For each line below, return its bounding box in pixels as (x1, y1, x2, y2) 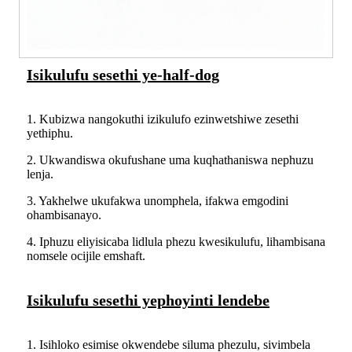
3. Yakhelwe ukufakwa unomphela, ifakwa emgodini (27, 194, 288, 208)
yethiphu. (27, 126, 73, 141)
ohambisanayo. (27, 208, 101, 222)
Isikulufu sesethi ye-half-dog (27, 66, 219, 84)
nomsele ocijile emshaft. (27, 249, 145, 263)
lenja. (27, 167, 53, 181)
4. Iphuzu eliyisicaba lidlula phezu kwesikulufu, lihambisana (27, 235, 325, 249)
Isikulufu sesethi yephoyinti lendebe (27, 291, 269, 310)
